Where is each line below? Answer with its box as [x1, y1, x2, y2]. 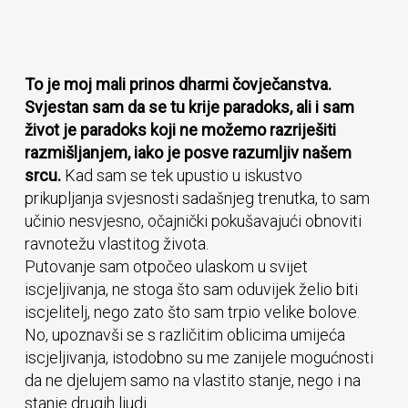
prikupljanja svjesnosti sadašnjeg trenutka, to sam [24, 189, 370, 208]
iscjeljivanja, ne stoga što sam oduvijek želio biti [24, 280, 358, 299]
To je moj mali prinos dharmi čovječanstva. [24, 75, 331, 94]
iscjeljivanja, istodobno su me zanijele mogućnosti [24, 348, 373, 367]
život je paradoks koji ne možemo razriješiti [24, 120, 336, 139]
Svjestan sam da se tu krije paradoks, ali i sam [24, 97, 354, 117]
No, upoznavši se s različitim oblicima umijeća [24, 325, 345, 344]
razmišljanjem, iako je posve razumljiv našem [24, 143, 352, 162]
